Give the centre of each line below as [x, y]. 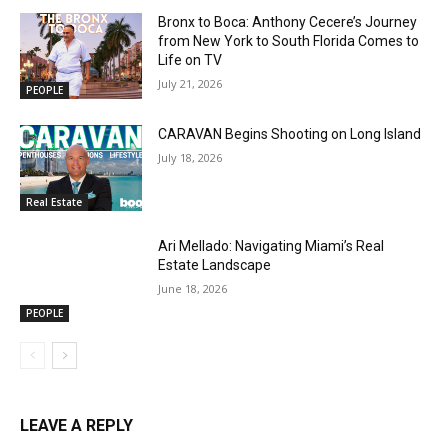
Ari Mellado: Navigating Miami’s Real [271, 245]
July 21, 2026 [190, 84]
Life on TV [190, 60]
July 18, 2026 [190, 158]
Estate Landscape [215, 264]
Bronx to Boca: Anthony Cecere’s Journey [288, 22]
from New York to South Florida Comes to [289, 41]
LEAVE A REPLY [76, 426]
